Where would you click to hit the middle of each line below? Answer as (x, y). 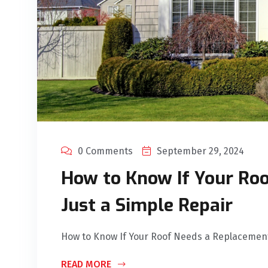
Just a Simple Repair (147, 205)
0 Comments (105, 151)
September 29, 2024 (200, 151)
